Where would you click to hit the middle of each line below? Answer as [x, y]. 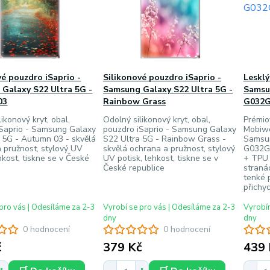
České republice [134, 168]
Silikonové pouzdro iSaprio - [162, 77]
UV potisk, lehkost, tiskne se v [161, 158]
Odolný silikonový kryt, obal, [157, 120]
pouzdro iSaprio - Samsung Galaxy [170, 129]
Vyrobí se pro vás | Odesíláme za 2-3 [170, 207]
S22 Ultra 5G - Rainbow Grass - [165, 139]
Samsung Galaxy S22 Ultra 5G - [168, 89]
